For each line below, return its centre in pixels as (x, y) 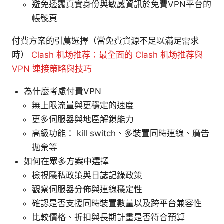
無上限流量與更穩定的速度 (83, 105)
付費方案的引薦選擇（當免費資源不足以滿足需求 (105, 41)
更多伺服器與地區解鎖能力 (83, 119)
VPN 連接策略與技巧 (52, 69)
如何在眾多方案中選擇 (66, 161)
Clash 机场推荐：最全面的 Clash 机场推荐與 (117, 55)
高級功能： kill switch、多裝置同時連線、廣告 (121, 133)
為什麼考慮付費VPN (63, 91)
